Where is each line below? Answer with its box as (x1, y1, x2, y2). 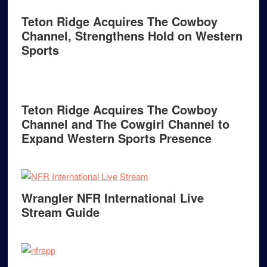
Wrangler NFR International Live (21, 189, 204, 206)
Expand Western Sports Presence (21, 129, 212, 147)
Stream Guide (21, 203, 100, 221)
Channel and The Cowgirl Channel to (21, 115, 229, 132)
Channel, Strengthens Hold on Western (21, 27, 243, 44)
